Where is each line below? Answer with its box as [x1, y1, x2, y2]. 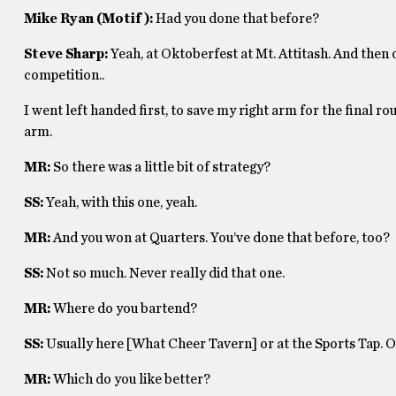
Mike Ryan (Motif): [23, 11, 156, 26]
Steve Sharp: [23, 47, 110, 61]
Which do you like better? [52, 372, 210, 386]
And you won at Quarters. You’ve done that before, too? [52, 231, 390, 245]
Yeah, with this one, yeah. [45, 195, 197, 209]
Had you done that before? [155, 11, 322, 26]
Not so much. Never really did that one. [45, 266, 285, 280]
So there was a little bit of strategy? [52, 160, 270, 174]
